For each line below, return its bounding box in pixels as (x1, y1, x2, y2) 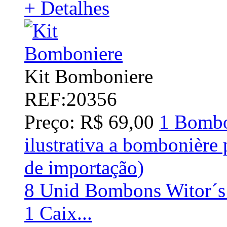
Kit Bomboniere (24, 65, 153, 87)
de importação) (24, 156, 144, 178)
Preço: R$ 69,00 (24, 110, 154, 133)
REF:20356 (24, 88, 117, 110)
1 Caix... (24, 202, 92, 224)
